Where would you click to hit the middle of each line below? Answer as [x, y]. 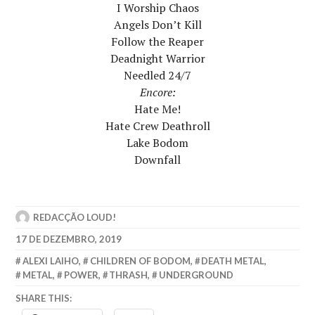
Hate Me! [157, 109]
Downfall [157, 159]
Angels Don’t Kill [157, 24]
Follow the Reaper [157, 41]
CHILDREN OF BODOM [140, 261]
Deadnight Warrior [157, 58]
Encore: [157, 92]
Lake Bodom [157, 142]
